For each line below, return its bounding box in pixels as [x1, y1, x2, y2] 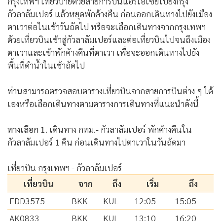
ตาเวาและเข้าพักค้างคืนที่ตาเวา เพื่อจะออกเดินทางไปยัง [7, 46, 199, 58]
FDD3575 [9, 194, 45, 206]
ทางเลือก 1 [7, 123, 45, 135]
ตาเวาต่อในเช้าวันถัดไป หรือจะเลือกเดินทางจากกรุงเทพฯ [7, 20, 206, 32]
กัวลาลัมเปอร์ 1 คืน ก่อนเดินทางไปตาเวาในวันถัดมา [7, 136, 185, 147]
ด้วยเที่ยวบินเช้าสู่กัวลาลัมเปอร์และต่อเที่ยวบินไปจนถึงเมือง [7, 33, 211, 45]
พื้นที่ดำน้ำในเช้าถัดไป [7, 59, 85, 71]
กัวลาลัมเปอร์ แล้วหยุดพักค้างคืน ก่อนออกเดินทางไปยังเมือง [7, 7, 212, 19]
